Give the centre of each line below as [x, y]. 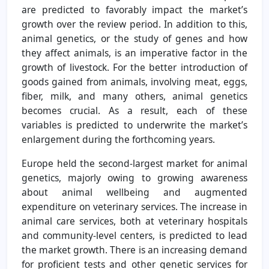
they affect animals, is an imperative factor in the [134, 53]
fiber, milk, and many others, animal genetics [134, 96]
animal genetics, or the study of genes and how [134, 38]
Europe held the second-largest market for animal [134, 163]
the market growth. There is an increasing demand [134, 249]
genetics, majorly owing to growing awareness [134, 177]
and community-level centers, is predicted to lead [134, 235]
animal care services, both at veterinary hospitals [134, 221]
